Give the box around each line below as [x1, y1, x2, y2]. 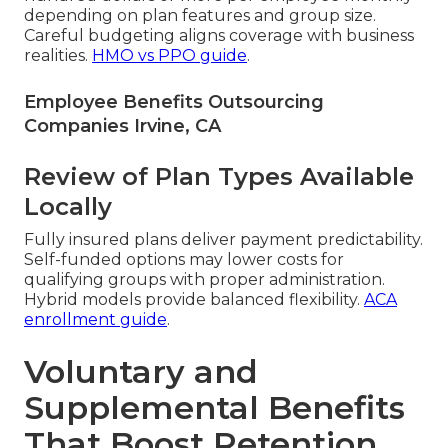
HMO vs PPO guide [92, 46, 247, 66]
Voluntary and [24, 352, 258, 392]
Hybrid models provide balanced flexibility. [24, 290, 364, 310]
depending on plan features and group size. [24, 6, 376, 26]
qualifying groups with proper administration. [24, 270, 385, 290]
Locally [24, 192, 112, 222]
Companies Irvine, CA [24, 115, 221, 138]
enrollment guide [24, 310, 167, 330]
